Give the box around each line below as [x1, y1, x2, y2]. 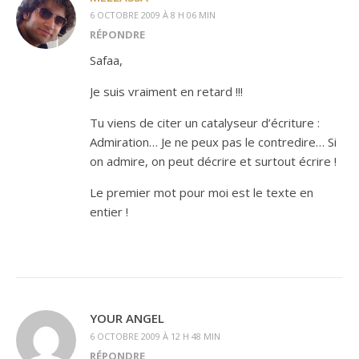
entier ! [90, 204, 128, 220]
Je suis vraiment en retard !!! [90, 83, 243, 99]
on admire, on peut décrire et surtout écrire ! [90, 153, 337, 169]
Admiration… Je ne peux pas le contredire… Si [90, 134, 337, 150]
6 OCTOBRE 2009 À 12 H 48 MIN [90, 330, 220, 342]
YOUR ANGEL [90, 310, 164, 326]
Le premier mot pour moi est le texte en [90, 184, 313, 200]
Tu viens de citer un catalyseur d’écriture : [90, 115, 320, 131]
